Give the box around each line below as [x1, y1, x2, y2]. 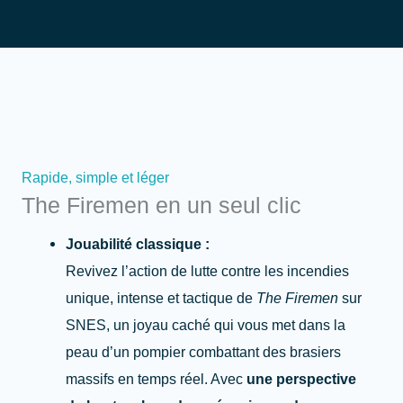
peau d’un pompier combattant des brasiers [66, 344, 342, 361]
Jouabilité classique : [66, 236, 210, 253]
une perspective [246, 371, 357, 388]
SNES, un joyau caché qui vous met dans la [66, 317, 346, 334]
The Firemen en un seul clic [22, 193, 301, 219]
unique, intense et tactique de [66, 290, 257, 307]
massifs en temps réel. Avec [66, 371, 247, 388]
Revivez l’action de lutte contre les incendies [66, 263, 350, 280]
